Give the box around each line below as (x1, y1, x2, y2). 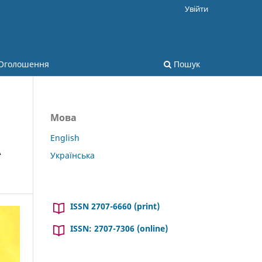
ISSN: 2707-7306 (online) (70, 222, 168, 234)
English (50, 132, 80, 143)
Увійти (185, 3, 208, 14)
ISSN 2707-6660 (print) (70, 200, 160, 212)
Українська (50, 149, 95, 161)
